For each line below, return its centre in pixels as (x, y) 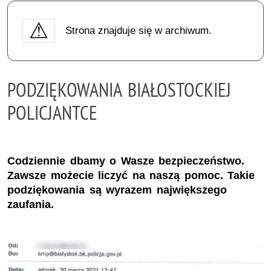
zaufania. (31, 205)
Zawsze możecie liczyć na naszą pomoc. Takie (131, 176)
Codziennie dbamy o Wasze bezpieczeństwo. (126, 161)
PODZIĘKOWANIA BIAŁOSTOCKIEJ (119, 89)
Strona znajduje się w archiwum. (138, 30)
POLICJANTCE (52, 112)
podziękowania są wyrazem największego (117, 190)
